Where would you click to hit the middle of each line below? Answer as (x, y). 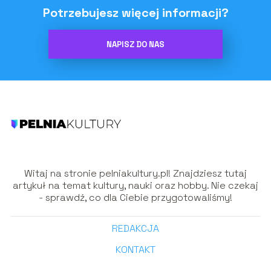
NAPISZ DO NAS (135, 44)
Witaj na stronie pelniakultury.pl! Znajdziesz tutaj (135, 173)
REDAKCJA (135, 228)
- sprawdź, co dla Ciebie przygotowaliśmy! (135, 197)
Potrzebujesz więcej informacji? (135, 13)
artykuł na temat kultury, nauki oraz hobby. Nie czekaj (135, 185)
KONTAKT (135, 249)
